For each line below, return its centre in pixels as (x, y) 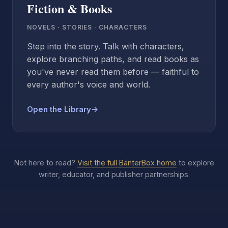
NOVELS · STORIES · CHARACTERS (87, 27)
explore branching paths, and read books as (113, 59)
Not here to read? (46, 162)
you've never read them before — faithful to (113, 72)
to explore (195, 162)
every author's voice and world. (89, 84)
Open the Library (59, 109)
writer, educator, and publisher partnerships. (114, 174)
